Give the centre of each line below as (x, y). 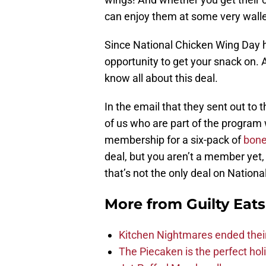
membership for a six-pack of (174, 140)
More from (145, 204)
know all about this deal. (161, 78)
